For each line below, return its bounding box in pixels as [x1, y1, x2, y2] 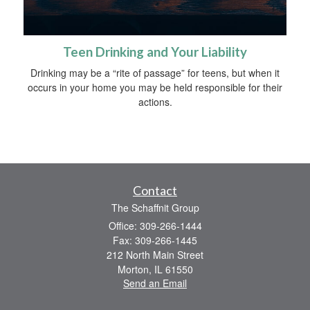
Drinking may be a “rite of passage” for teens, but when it [30, 65, 280, 80]
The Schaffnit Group [111, 200, 199, 215]
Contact [133, 182, 177, 198]
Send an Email [123, 275, 187, 290]
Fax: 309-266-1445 [113, 232, 197, 247]
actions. [138, 94, 172, 109]
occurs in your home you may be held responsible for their [28, 80, 282, 94]
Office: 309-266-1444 [108, 218, 202, 232]
